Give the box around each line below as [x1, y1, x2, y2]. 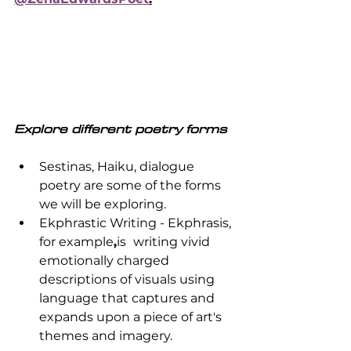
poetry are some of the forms [39, 178, 224, 194]
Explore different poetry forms [14, 118, 226, 139]
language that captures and [39, 291, 218, 306]
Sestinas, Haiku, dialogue [39, 159, 197, 175]
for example [39, 234, 114, 250]
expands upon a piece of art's [39, 309, 225, 325]
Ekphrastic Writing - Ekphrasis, [39, 215, 234, 231]
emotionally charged [39, 253, 172, 269]
